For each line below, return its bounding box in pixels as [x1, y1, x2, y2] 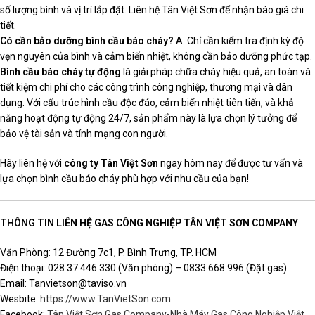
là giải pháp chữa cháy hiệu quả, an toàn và [121, 65, 311, 77]
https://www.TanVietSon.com [38, 292, 171, 304]
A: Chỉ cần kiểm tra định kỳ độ [174, 34, 304, 46]
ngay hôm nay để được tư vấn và [158, 157, 303, 169]
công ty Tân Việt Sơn [64, 157, 158, 169]
